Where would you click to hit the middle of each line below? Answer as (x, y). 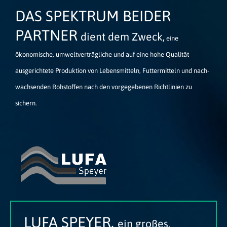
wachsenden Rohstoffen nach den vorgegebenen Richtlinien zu (104, 87)
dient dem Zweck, (123, 37)
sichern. (26, 103)
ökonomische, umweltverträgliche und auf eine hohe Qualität (102, 54)
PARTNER (46, 35)
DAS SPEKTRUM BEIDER (93, 16)
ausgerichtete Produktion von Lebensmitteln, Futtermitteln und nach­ (112, 71)
